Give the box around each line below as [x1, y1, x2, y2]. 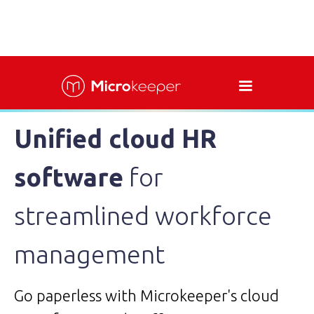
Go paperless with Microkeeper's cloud [14, 287, 279, 304]
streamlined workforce [14, 201, 272, 230]
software [14, 163, 123, 191]
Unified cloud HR [14, 124, 217, 153]
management [14, 240, 165, 268]
